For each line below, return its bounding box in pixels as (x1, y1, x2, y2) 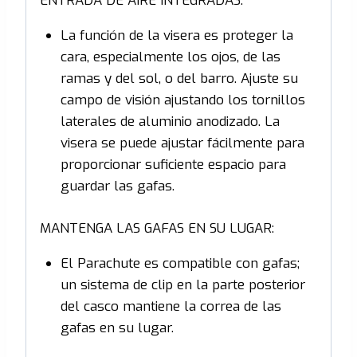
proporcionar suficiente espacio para (60, 155, 286, 175)
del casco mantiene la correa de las (60, 296, 281, 316)
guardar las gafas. (60, 177, 175, 196)
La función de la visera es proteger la (60, 26, 293, 45)
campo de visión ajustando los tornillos (60, 91, 305, 110)
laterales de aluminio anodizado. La (60, 112, 280, 131)
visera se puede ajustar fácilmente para (60, 134, 304, 153)
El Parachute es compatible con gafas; (60, 253, 300, 273)
